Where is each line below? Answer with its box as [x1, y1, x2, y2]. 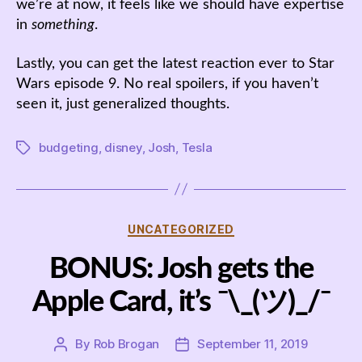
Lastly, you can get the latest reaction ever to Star [16, 56, 335, 71]
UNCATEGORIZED [128, 221, 234, 236]
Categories [180, 217, 252, 234]
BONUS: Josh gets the [48, 255, 314, 284]
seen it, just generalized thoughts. [16, 96, 229, 112]
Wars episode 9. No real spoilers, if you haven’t [16, 76, 318, 91]
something [32, 18, 95, 32]
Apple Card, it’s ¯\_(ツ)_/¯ [32, 288, 330, 317]
